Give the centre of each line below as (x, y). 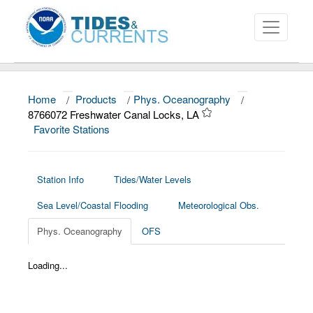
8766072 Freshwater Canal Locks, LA (115, 114)
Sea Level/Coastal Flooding (93, 205)
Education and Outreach (78, 194)
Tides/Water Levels (153, 179)
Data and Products (64, 136)
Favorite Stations (73, 129)
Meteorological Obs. (219, 205)
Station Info (60, 179)
